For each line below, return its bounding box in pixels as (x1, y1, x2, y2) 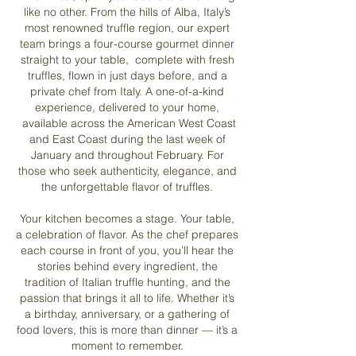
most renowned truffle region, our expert (25, 20, 230, 35)
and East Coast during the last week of (29, 131, 226, 146)
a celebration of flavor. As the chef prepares (16, 226, 238, 242)
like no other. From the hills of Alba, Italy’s (24, 4, 230, 19)
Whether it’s (177, 290, 234, 305)
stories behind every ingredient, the (37, 258, 218, 273)
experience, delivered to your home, (35, 99, 219, 114)
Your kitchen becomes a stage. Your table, (20, 211, 234, 226)
